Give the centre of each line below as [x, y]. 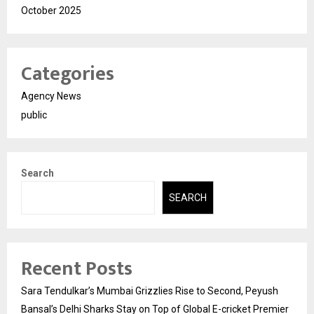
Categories [68, 74]
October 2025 [51, 10]
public [34, 115]
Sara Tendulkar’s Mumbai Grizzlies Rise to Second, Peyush [150, 291]
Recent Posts [77, 269]
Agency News [51, 96]
